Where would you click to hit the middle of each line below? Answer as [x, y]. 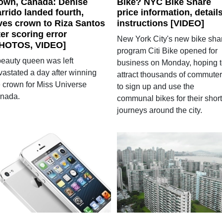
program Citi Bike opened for [167, 51]
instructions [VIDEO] [160, 23]
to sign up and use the [155, 86]
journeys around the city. [159, 110]
